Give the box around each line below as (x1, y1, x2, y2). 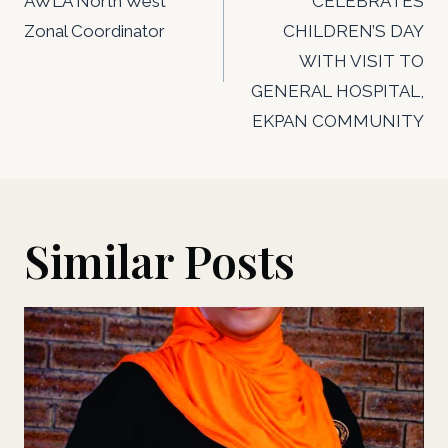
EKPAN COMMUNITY (252, 111, 424, 132)
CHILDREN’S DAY (283, 21, 424, 42)
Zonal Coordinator (24, 21, 165, 42)
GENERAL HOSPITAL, (251, 81, 424, 102)
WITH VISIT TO (299, 51, 424, 72)
